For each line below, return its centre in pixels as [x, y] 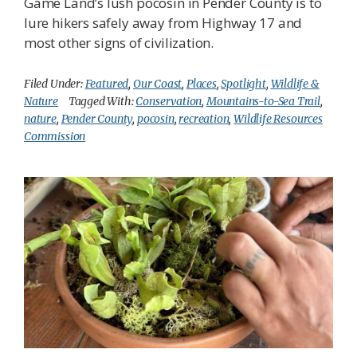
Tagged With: [102, 101]
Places [201, 83]
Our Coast [157, 83]
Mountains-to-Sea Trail [263, 101]
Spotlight [243, 83]
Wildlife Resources [278, 118]
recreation [204, 118]
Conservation [169, 101]
